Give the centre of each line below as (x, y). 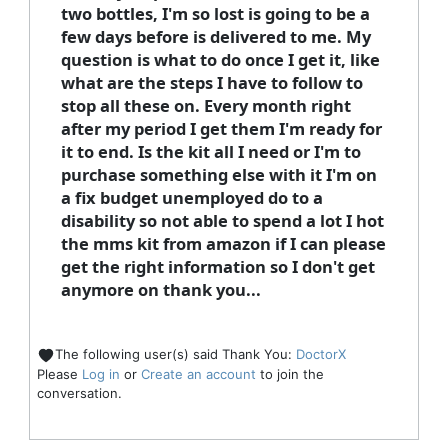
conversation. (79, 392)
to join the (289, 373)
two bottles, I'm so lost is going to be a (215, 14)
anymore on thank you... (160, 290)
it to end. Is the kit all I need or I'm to (210, 152)
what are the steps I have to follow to (211, 83)
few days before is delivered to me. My (215, 37)
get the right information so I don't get (217, 267)
